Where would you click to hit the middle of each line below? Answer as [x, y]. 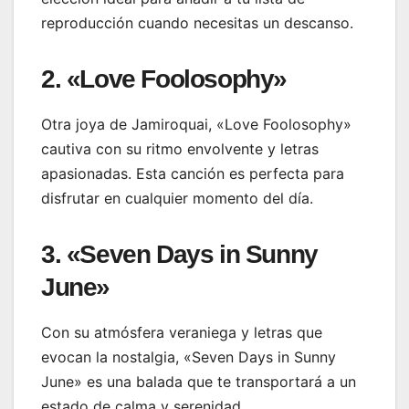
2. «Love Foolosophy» [164, 79]
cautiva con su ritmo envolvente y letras [180, 148]
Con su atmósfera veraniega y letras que [182, 332]
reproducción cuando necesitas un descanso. [197, 22]
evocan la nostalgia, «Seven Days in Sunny [189, 357]
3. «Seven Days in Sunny [179, 254]
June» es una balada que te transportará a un [199, 381]
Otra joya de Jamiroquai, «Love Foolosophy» [196, 124]
